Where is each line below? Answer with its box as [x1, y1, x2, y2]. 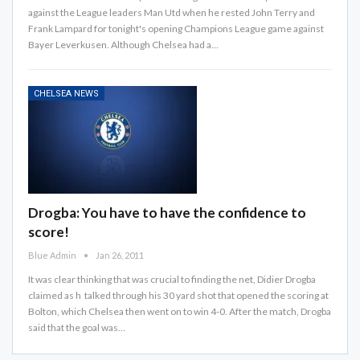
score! [28, 223, 69, 241]
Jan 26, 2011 [96, 250, 144, 261]
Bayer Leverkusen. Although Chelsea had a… [28, 38, 219, 51]
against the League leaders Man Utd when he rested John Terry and [28, 6, 315, 18]
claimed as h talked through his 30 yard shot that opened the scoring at [28, 289, 329, 302]
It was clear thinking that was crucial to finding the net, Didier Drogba [28, 273, 316, 286]
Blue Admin [28, 250, 78, 261]
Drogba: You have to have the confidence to [28, 204, 306, 222]
